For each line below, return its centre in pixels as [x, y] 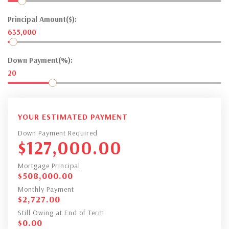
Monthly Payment [46, 189]
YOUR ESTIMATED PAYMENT [73, 116]
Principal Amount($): [42, 19]
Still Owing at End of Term [61, 212]
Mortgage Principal [49, 165]
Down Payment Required [58, 133]
